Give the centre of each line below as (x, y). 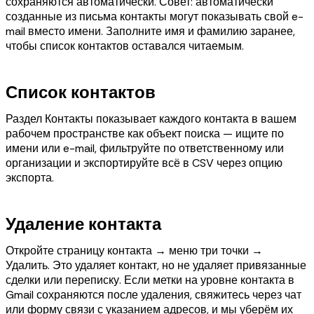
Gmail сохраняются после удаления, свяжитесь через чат (153, 294)
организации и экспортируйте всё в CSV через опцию (144, 163)
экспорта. (30, 177)
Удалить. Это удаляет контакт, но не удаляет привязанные (156, 265)
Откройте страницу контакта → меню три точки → (134, 250)
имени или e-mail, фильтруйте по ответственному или (145, 148)
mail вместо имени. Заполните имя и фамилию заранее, (150, 31)
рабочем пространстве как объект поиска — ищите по (145, 133)
